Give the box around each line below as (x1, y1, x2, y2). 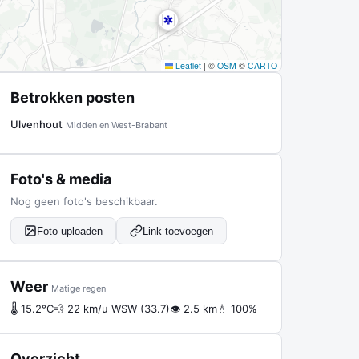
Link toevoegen (143, 224, 213, 237)
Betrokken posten (10, 89, 135, 106)
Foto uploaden (37, 224, 103, 237)
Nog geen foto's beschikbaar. (10, 195, 158, 208)
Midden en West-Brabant (66, 119, 167, 131)
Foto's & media (10, 171, 111, 188)
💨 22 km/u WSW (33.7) (54, 302, 170, 315)
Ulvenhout (10, 118, 63, 131)
